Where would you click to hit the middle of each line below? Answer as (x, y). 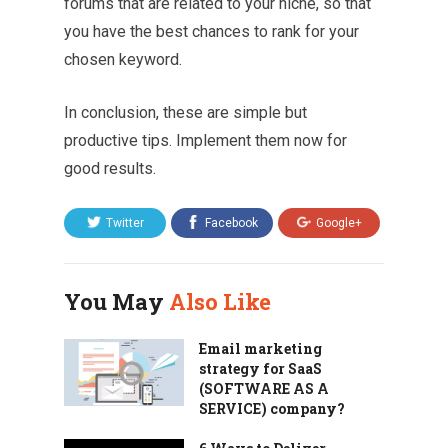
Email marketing (260, 348)
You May (116, 301)
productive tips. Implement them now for (205, 140)
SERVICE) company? (272, 408)
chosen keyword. (123, 59)
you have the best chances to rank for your (211, 31)
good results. (110, 168)
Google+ (338, 223)
